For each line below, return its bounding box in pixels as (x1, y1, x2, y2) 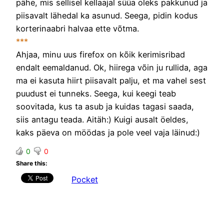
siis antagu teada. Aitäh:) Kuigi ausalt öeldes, (16, 114, 188, 124)
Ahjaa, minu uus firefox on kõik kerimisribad (16, 49, 185, 59)
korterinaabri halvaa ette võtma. (16, 23, 139, 33)
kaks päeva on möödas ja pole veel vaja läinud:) (16, 127, 200, 137)
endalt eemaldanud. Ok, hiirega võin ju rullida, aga (16, 62, 207, 72)
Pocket (71, 174, 98, 185)
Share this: (16, 159, 47, 167)
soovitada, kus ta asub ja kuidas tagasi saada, (16, 101, 194, 111)
